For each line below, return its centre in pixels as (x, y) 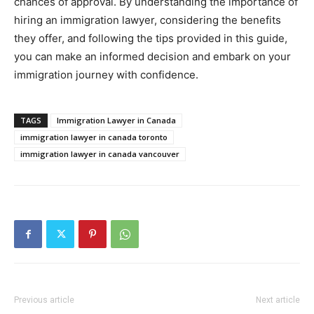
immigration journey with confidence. (106, 74)
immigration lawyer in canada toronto (94, 137)
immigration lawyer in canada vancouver (100, 153)
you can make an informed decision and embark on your (152, 56)
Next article (278, 300)
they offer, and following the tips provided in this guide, (151, 38)
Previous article (44, 300)
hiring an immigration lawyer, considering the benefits (148, 20)
